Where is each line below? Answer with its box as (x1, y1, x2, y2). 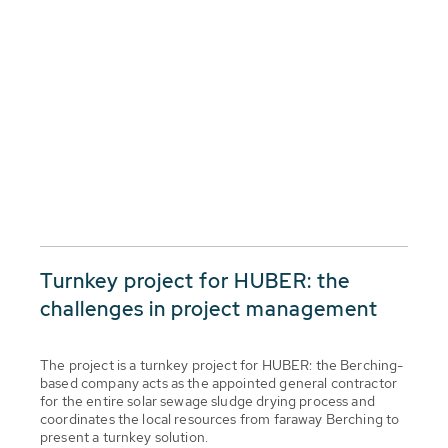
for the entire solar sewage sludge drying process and (40, 391, 375, 410)
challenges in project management (40, 295, 378, 322)
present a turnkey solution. (40, 427, 209, 446)
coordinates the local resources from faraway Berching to (40, 409, 400, 428)
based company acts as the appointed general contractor (40, 373, 398, 392)
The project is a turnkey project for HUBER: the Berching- (40, 355, 404, 374)
